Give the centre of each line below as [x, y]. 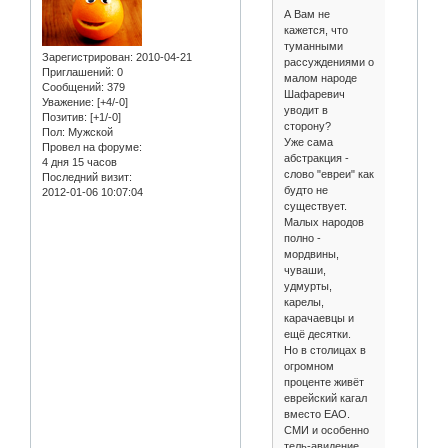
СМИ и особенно [326, 429]
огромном [308, 365]
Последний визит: [87, 176]
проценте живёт [323, 381]
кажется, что [315, 29]
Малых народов [323, 221]
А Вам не [306, 13]
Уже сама [308, 141]
